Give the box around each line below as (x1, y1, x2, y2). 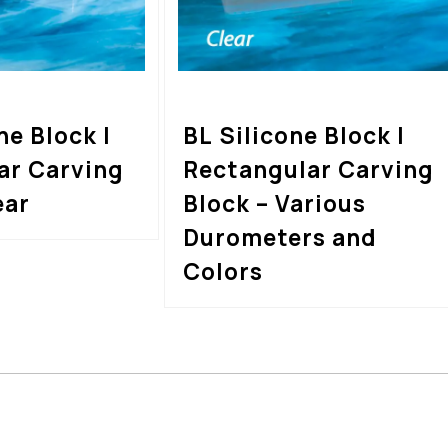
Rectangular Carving (182, 154, 434, 185)
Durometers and (182, 222, 377, 253)
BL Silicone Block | (182, 120, 405, 151)
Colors (182, 256, 263, 287)
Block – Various (182, 188, 366, 219)
